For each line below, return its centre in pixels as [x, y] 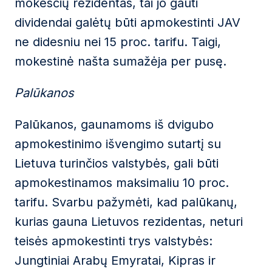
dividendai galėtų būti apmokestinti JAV [127, 22]
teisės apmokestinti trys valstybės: [114, 241]
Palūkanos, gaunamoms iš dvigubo [114, 124]
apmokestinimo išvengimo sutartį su [118, 144]
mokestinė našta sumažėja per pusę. [121, 61]
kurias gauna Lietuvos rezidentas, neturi [129, 222]
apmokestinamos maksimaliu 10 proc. [122, 183]
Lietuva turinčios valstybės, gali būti [117, 163]
